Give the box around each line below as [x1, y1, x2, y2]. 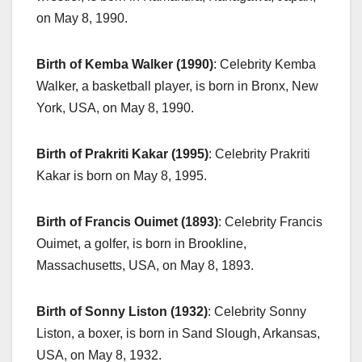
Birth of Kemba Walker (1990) [36, 57, 213, 71]
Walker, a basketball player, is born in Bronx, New [36, 78, 318, 93]
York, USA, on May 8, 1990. [36, 100, 194, 115]
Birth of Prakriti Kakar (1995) [36, 146, 208, 161]
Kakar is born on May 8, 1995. [36, 168, 207, 183]
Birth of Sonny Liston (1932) [36, 304, 208, 318]
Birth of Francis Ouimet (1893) [36, 214, 218, 229]
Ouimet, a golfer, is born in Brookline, [36, 236, 246, 250]
